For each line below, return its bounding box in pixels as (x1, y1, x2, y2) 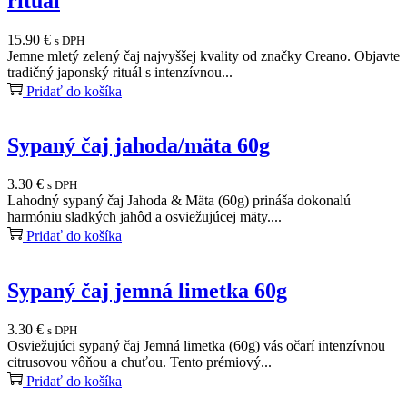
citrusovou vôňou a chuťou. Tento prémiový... (7, 354, 272, 371)
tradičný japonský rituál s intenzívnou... (7, 64, 233, 80)
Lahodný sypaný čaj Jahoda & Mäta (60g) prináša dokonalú (7, 193, 351, 209)
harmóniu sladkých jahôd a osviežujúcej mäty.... (7, 209, 282, 225)
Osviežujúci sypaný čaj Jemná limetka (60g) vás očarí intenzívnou (7, 338, 385, 354)
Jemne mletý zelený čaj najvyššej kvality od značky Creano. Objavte (7, 47, 400, 64)
